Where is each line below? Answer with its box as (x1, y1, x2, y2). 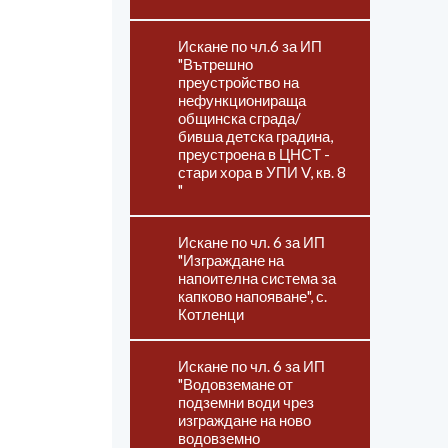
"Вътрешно (178, 55, 253, 73)
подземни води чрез (178, 393, 314, 411)
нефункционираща (178, 91, 306, 109)
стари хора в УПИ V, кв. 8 (178, 163, 346, 181)
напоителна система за (178, 269, 336, 287)
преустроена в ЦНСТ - (178, 145, 330, 163)
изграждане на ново (178, 411, 311, 429)
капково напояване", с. (178, 287, 327, 305)
